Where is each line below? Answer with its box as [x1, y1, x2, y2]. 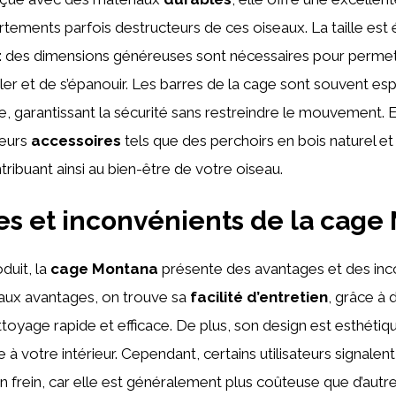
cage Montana [50, 260, 158, 278]
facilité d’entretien [190, 288, 328, 306]
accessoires [31, 131, 121, 149]
